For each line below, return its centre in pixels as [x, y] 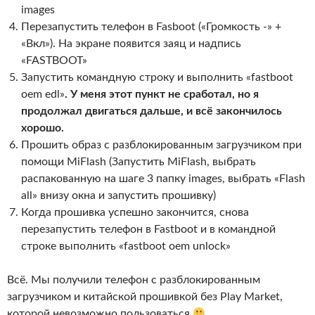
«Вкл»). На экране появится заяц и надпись [131, 44]
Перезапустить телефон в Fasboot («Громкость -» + [151, 27]
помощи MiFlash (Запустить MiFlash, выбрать [139, 162]
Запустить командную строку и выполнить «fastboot [157, 77]
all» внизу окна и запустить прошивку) [118, 195]
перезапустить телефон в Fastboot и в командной [148, 229]
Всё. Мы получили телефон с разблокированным [134, 280]
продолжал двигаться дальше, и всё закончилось [152, 111]
